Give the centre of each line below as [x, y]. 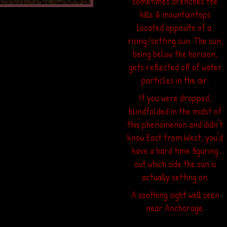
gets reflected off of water [175, 67]
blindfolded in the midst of [175, 111]
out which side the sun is [175, 164]
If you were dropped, [175, 98]
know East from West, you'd [175, 137]
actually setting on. [175, 177]
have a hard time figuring [175, 150]
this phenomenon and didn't [175, 124]
